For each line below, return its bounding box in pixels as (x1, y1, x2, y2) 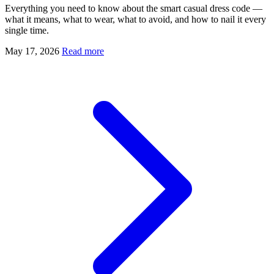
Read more (62, 46, 104, 57)
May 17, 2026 (5, 46, 59, 57)
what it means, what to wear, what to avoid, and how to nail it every (5, 14, 266, 25)
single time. (5, 25, 49, 36)
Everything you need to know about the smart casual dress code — (5, 3, 262, 14)
